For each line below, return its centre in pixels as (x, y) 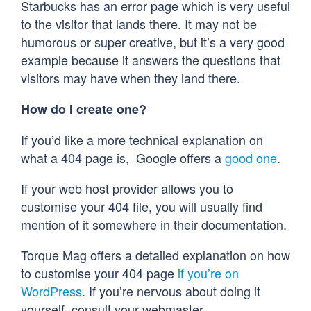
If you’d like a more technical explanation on (142, 140)
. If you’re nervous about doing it (171, 291)
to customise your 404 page (99, 273)
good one (251, 158)
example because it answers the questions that (151, 60)
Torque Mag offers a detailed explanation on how (155, 255)
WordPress (51, 291)
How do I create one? (84, 109)
